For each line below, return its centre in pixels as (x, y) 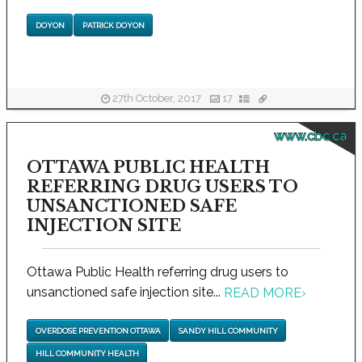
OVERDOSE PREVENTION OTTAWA (98, 330)
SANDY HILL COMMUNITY (228, 330)
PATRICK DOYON (113, 25)
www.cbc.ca (310, 136)
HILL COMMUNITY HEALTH (87, 353)
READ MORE (262, 293)
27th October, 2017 (157, 99)
